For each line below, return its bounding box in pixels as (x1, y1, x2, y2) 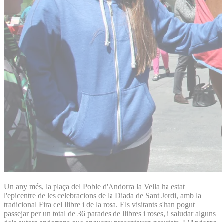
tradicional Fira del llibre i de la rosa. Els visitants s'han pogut (4, 200, 195, 209)
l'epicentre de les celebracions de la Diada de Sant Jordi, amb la (4, 191, 201, 200)
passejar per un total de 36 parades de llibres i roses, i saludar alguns (4, 209, 216, 218)
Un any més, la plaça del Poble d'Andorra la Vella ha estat (4, 182, 185, 191)
